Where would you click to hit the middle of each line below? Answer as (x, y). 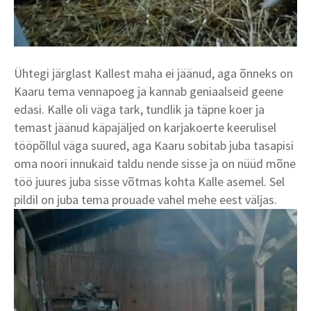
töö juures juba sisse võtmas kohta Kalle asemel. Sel (149, 182)
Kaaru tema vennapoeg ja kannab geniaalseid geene (149, 92)
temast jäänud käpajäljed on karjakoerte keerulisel (145, 128)
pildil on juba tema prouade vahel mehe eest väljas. (145, 200)
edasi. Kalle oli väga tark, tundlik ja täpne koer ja (139, 110)
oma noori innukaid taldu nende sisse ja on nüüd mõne (155, 164)
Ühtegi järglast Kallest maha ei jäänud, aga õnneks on (153, 74)
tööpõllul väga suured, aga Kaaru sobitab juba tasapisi (154, 146)
